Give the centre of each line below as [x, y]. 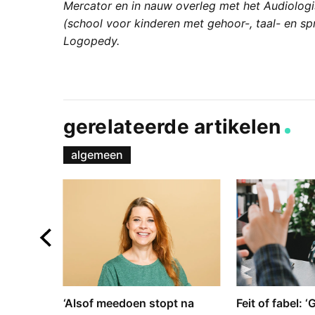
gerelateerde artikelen [172, 127]
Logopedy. [91, 41]
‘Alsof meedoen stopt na [128, 303]
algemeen [97, 154]
